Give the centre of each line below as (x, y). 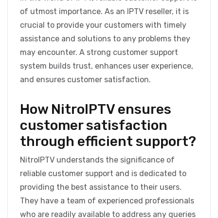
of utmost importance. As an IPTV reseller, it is (104, 12)
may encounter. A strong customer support (99, 53)
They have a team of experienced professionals (107, 201)
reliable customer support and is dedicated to (103, 174)
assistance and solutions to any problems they (105, 39)
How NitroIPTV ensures (96, 109)
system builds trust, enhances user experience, (107, 66)
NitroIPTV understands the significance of (97, 160)
